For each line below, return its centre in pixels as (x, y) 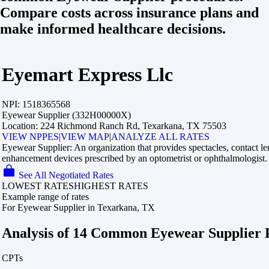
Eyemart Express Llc (87, 75)
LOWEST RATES (38, 186)
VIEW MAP (85, 136)
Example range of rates (45, 196)
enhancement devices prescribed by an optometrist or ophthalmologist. (134, 158)
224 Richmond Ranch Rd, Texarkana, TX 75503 (132, 125)
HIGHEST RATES (111, 186)
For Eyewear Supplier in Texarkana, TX (78, 207)
